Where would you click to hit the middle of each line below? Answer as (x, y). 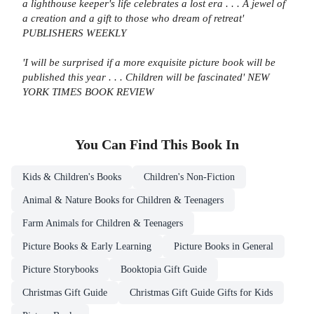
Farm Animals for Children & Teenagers (103, 224)
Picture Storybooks (60, 270)
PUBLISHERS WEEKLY (74, 33)
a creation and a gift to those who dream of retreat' (133, 18)
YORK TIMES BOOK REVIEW (88, 92)
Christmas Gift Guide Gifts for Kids (201, 293)
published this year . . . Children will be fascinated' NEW (146, 77)
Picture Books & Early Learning (87, 247)
